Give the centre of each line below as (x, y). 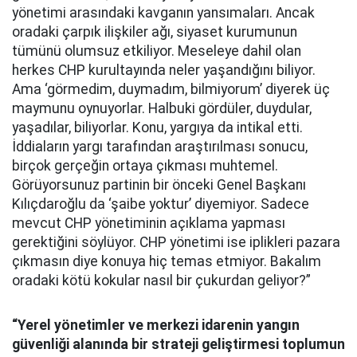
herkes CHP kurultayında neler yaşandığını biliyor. (164, 70)
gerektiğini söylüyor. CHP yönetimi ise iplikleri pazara (176, 242)
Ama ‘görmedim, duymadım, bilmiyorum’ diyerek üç (171, 89)
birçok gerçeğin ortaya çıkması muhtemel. (145, 166)
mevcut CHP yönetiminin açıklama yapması (149, 223)
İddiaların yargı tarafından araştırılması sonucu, (160, 147)
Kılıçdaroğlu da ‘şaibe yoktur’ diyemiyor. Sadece (161, 204)
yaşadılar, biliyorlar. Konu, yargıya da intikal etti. (157, 127)
